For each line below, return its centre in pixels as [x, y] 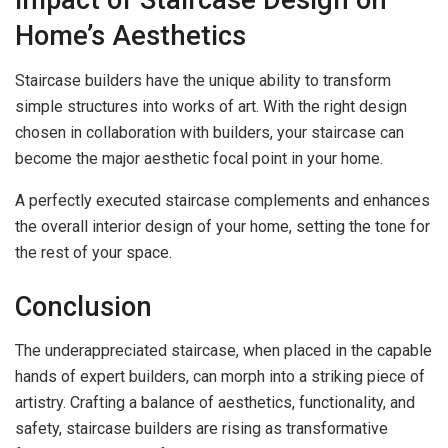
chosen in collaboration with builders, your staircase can [209, 132]
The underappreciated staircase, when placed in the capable [223, 351]
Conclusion [83, 306]
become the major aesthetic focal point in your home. [199, 158]
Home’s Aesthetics [134, 36]
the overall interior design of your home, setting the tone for [222, 226]
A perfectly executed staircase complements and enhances [222, 200]
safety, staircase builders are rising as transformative [201, 429]
